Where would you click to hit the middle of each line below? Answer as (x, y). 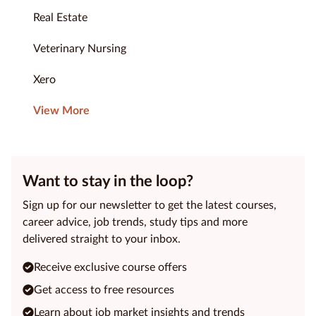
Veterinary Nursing (80, 49)
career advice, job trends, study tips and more (135, 223)
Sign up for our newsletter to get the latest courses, (150, 206)
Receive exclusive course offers (110, 268)
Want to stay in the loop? (108, 182)
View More (61, 111)
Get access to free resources (104, 290)
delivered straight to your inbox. (102, 239)
